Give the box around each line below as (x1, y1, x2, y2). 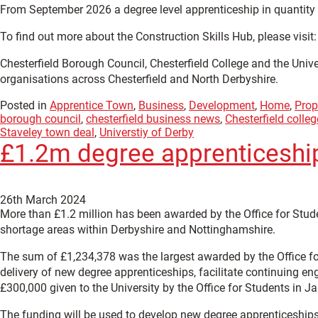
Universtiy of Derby (99, 126, 194, 139)
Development (189, 99, 255, 112)
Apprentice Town (50, 99, 133, 112)
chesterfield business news (86, 112, 220, 126)
